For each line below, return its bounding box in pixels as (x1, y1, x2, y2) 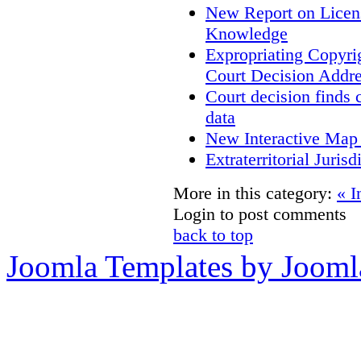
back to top (173, 225, 253, 246)
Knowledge (205, 23, 288, 44)
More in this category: (173, 183, 332, 204)
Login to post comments (173, 204, 346, 225)
